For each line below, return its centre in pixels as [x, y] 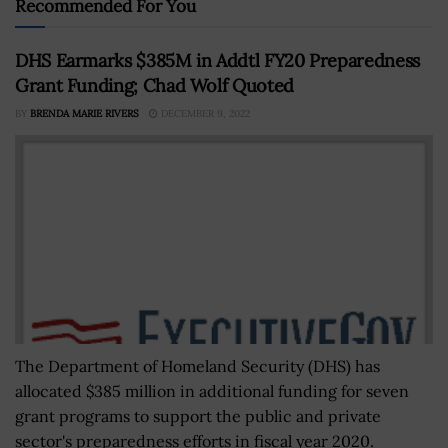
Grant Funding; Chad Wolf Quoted [154, 85]
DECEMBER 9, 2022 [204, 113]
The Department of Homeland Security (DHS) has [197, 365]
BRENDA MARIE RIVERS [84, 113]
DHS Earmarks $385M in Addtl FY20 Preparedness [217, 60]
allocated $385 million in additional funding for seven [212, 390]
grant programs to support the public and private [198, 415]
